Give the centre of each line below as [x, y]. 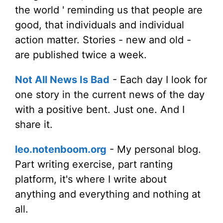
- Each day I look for [158, 80]
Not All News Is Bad [62, 80]
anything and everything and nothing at [108, 194]
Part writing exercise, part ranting [94, 164]
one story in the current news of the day [110, 95]
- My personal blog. [154, 149]
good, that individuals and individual [100, 25]
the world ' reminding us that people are [109, 10]
